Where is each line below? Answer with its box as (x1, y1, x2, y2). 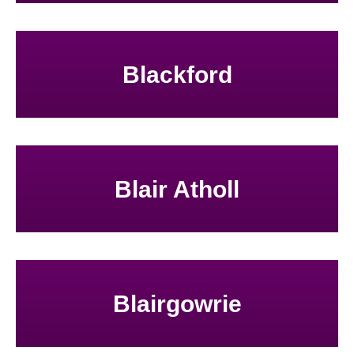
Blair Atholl (115, 175, 239, 202)
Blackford (122, 61, 232, 88)
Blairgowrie (112, 290, 242, 317)
